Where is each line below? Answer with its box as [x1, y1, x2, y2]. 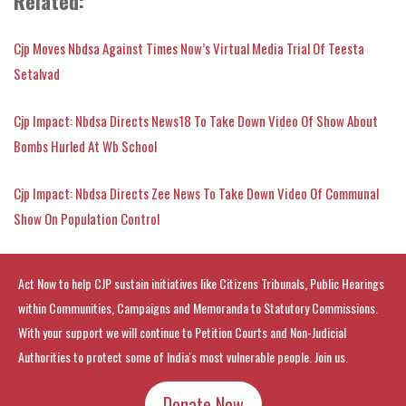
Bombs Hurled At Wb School [14, 135, 157, 156]
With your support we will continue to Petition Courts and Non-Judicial [18, 322, 346, 342]
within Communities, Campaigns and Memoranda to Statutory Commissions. [18, 297, 378, 317]
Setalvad [14, 63, 60, 83]
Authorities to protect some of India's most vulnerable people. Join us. [18, 346, 348, 366]
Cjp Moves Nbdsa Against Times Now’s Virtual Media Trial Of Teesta [14, 37, 364, 58]
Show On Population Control [14, 208, 159, 228]
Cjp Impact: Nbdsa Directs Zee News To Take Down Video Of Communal [14, 182, 379, 203]
